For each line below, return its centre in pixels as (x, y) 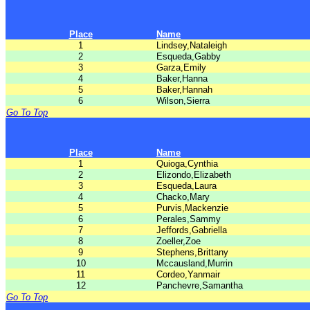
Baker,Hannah (184, 90)
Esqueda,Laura (186, 186)
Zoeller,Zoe (179, 241)
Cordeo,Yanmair (188, 274)
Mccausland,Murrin (194, 263)
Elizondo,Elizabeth (194, 175)
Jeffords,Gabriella (192, 230)
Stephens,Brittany (192, 252)
